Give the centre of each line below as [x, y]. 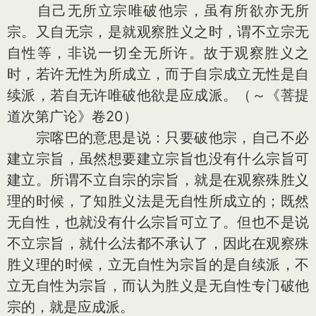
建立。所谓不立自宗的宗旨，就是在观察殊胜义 [158, 180]
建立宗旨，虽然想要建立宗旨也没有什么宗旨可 [158, 159]
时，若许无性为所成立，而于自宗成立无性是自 [158, 74]
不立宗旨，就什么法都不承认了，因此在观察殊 [158, 243]
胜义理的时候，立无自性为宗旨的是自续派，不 [158, 265]
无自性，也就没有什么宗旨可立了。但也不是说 [158, 222]
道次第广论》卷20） [72, 116]
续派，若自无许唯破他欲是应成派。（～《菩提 [158, 95]
